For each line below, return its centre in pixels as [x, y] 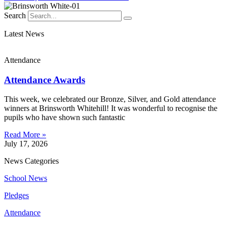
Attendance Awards [45, 80]
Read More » [25, 135]
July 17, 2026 [26, 144]
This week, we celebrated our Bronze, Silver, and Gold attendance [110, 99]
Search [15, 15]
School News [26, 178]
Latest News [24, 33]
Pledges [16, 196]
